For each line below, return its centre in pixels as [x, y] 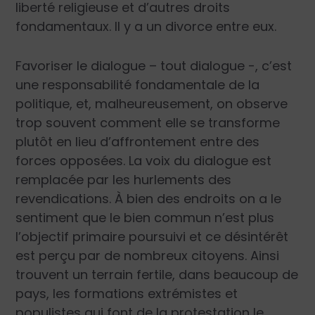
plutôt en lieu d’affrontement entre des [138, 142]
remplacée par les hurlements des [124, 180]
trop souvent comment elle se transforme [148, 123]
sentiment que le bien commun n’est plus [145, 218]
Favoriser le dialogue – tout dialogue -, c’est [154, 66]
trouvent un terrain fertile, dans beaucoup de [157, 275]
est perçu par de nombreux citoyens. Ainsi [148, 256]
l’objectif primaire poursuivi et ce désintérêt [152, 237]
